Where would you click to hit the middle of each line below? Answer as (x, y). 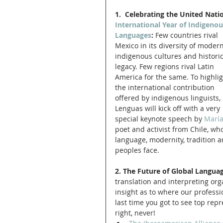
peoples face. (138, 150)
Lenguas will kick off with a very (168, 108)
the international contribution (166, 87)
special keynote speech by (160, 118)
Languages (133, 35)
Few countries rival (187, 35)
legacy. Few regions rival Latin (166, 66)
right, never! (135, 213)
